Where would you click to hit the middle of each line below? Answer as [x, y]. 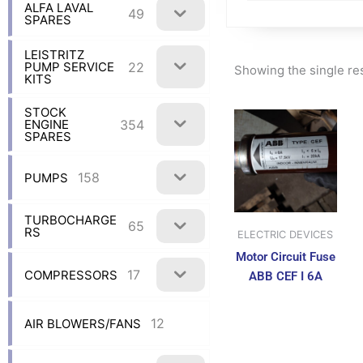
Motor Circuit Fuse [285, 256]
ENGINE [47, 125]
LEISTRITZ [54, 55]
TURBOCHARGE [70, 220]
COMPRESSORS [71, 275]
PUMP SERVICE [69, 67]
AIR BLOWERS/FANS [83, 323]
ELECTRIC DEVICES [286, 235]
